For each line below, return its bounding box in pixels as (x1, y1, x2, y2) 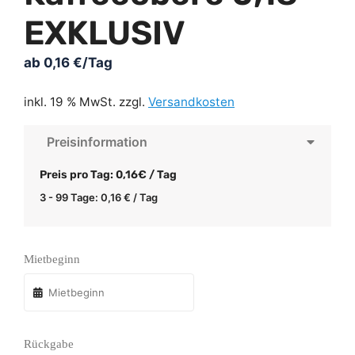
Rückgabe (24, 337, 74, 350)
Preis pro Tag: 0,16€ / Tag (40, 167, 177, 181)
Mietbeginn (24, 252, 80, 265)
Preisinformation (47, 133, 147, 150)
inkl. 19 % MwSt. (24, 94, 116, 109)
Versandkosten (148, 94, 235, 109)
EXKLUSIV (24, 13, 185, 54)
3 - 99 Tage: (40, 190, 101, 204)
